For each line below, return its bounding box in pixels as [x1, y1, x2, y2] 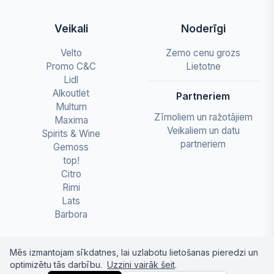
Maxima [54, 114, 88, 126]
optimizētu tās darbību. [10, 259, 105, 270]
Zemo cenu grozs [166, 47, 240, 59]
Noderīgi [180, 22, 226, 35]
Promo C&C [46, 61, 96, 72]
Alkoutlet [53, 87, 89, 99]
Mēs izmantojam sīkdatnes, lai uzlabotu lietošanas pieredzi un [10, 247, 258, 257]
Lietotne [185, 61, 221, 72]
